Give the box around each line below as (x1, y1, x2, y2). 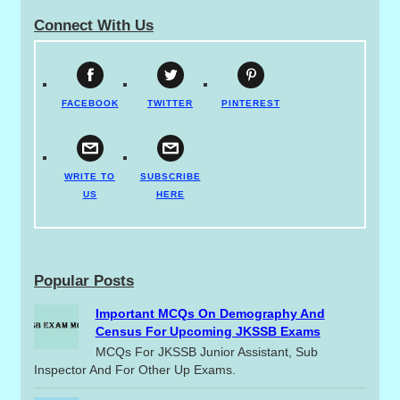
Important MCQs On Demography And (95, 305, 325, 321)
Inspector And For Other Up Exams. (34, 362, 239, 377)
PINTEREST (221, 97, 280, 108)
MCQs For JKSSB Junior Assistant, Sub (95, 344, 318, 359)
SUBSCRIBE (139, 171, 201, 181)
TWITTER (147, 97, 193, 108)
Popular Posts (34, 271, 134, 289)
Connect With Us (34, 16, 154, 34)
